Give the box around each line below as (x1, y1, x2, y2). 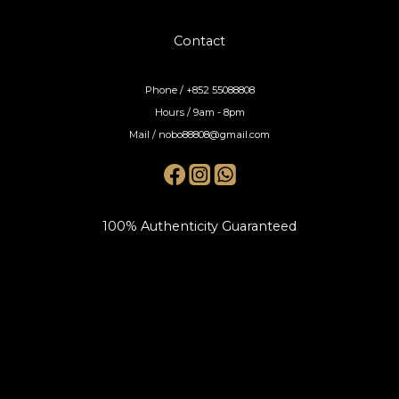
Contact (174, 32, 225, 49)
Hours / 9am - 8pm (154, 105, 245, 118)
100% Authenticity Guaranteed (102, 217, 297, 234)
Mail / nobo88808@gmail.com (129, 127, 270, 141)
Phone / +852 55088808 (144, 83, 255, 96)
